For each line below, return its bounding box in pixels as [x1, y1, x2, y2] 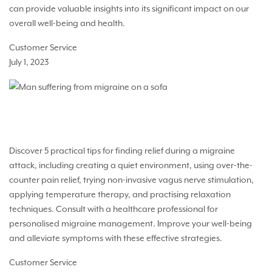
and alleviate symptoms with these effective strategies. [9, 233, 222, 243]
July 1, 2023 [9, 56, 49, 67]
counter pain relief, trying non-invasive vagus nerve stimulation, [9, 175, 254, 185]
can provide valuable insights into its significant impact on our [9, 3, 249, 13]
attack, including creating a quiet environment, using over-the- [9, 160, 253, 171]
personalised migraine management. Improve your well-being [9, 219, 252, 229]
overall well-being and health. [9, 18, 125, 28]
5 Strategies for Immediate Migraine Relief [9, 111, 251, 126]
